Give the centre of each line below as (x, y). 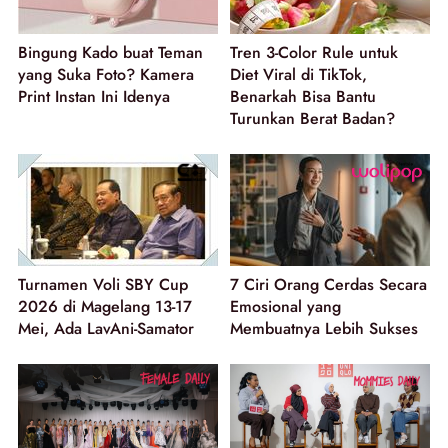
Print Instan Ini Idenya (94, 96)
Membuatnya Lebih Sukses (324, 329)
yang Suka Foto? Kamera (106, 74)
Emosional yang (285, 307)
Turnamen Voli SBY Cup (103, 285)
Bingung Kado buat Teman (110, 52)
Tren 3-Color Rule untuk (314, 52)
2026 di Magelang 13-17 (105, 307)
